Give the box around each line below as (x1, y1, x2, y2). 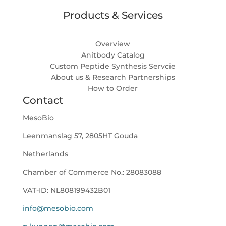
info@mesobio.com (22, 203, 93, 213)
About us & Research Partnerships (50, 72, 175, 82)
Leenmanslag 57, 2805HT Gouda (22, 131, 138, 140)
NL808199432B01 (50, 185, 110, 195)
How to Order (88, 83, 138, 93)
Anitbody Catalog (81, 50, 145, 60)
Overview (95, 39, 131, 48)
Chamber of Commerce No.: (22, 167, 126, 177)
